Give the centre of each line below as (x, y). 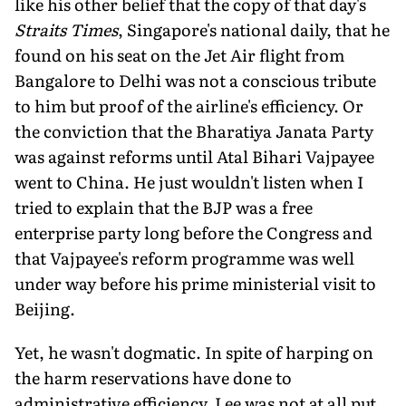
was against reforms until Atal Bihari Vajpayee (194, 156)
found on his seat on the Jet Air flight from (179, 54)
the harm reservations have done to (153, 377)
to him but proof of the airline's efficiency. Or (189, 105)
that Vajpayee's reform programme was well (184, 257)
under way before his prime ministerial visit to (195, 283)
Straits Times (66, 29)
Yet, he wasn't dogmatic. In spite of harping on (194, 352)
